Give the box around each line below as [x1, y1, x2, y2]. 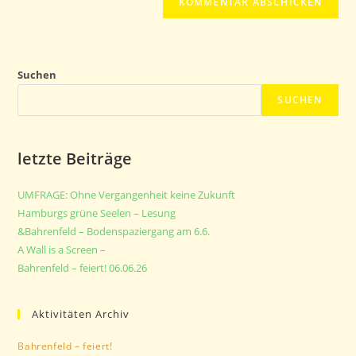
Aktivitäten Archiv [32, 306, 130, 321]
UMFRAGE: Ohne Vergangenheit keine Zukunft [17, 187, 236, 202]
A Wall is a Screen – [17, 242, 106, 257]
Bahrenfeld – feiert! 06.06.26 [17, 260, 148, 275]
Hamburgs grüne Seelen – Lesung [17, 205, 176, 220]
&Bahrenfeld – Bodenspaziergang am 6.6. [17, 223, 211, 238]
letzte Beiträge [17, 147, 133, 169]
